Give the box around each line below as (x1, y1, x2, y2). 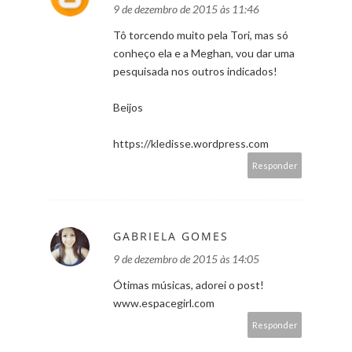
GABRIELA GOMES (113, 228, 229, 244)
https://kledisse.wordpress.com (113, 136, 269, 150)
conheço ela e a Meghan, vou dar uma (113, 46, 295, 60)
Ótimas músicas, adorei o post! (113, 277, 264, 291)
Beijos (113, 100, 143, 114)
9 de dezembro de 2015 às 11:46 (113, 2, 259, 16)
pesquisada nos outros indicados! (113, 64, 277, 78)
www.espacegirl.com (113, 295, 214, 310)
